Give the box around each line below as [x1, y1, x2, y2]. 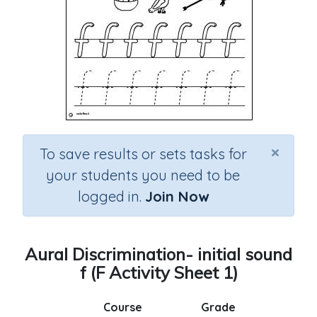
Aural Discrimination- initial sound [25, 243, 292, 265]
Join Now [144, 188, 209, 205]
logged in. [77, 188, 145, 205]
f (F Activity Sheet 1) [79, 262, 238, 283]
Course [103, 300, 142, 314]
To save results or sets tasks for [39, 145, 247, 163]
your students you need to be [46, 166, 240, 184]
